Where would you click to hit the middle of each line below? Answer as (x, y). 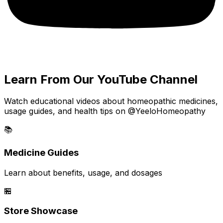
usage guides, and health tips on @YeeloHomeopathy (105, 111)
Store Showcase (41, 211)
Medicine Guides (41, 153)
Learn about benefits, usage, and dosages (83, 172)
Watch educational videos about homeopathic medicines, (111, 101)
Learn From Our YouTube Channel (101, 79)
